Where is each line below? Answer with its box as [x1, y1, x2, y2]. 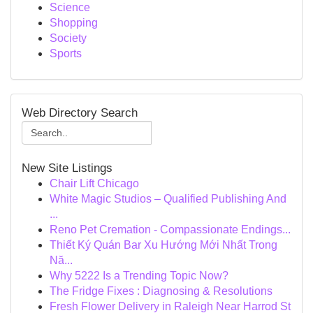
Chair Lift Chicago [50, 177, 139, 189]
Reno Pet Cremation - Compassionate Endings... [50, 224, 291, 235]
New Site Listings [22, 161, 112, 175]
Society [50, 32, 87, 44]
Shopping [50, 17, 98, 29]
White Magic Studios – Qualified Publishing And [50, 193, 286, 205]
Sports [50, 48, 82, 59]
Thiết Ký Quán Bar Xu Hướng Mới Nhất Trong [50, 239, 277, 251]
